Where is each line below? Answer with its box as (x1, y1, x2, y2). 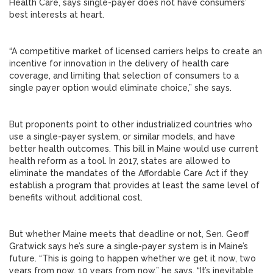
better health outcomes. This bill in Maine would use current (9, 144, 258, 154)
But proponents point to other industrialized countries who (9, 119, 252, 129)
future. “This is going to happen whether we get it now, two (9, 253, 256, 263)
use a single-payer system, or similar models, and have (9, 132, 235, 141)
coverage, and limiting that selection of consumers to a (9, 71, 239, 80)
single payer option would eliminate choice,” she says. (9, 83, 232, 93)
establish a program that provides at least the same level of (9, 180, 260, 190)
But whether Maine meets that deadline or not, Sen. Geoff (9, 229, 249, 239)
